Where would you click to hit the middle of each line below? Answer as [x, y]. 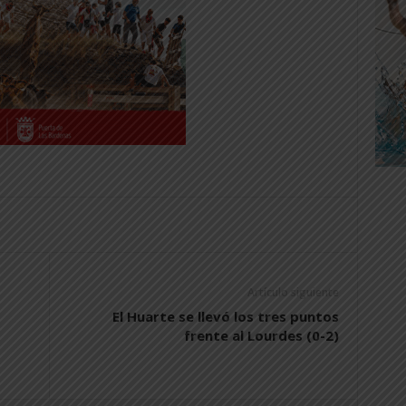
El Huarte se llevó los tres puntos [225, 316]
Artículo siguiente [293, 292]
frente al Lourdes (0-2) [261, 335]
